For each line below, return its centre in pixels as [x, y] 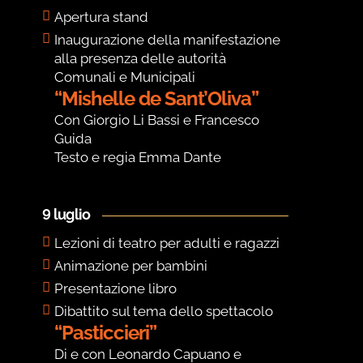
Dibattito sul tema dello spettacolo [164, 312]
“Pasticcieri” [106, 333]
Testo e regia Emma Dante [138, 158]
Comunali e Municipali [125, 77]
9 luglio [66, 215]
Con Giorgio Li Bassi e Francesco [157, 120]
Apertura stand [102, 17]
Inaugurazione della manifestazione [168, 40]
